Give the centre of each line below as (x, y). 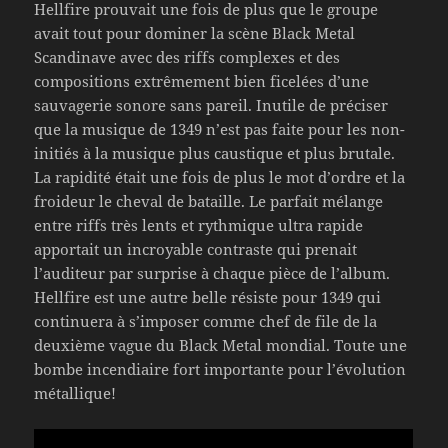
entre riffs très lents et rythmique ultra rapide (199, 224)
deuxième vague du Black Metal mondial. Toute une (221, 344)
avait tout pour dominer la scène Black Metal (195, 32)
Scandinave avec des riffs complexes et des (187, 56)
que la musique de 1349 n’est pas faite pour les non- (220, 128)
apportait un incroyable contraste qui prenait (196, 248)
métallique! (75, 392)
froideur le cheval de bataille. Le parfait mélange (209, 200)
